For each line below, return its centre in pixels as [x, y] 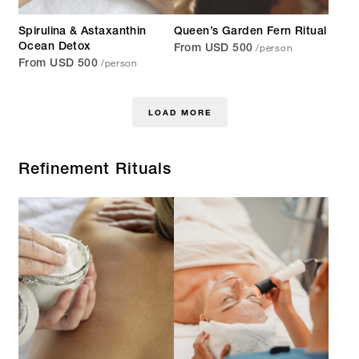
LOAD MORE [179, 112]
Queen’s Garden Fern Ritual [250, 32]
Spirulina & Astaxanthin [83, 32]
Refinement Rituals [95, 171]
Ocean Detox [55, 48]
